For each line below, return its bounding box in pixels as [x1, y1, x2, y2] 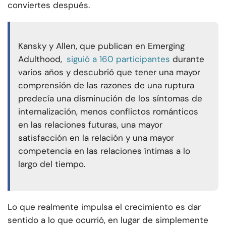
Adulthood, [18, 53, 62, 65]
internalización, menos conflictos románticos [18, 106, 198, 118]
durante [173, 53, 204, 65]
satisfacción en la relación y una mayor [18, 132, 174, 144]
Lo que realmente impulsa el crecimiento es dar [8, 201, 201, 213]
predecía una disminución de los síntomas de [18, 93, 202, 104]
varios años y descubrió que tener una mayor [18, 67, 200, 78]
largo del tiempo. [18, 158, 85, 170]
